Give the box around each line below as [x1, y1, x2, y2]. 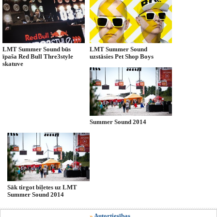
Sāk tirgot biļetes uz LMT [7, 184, 77, 191]
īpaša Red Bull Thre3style [2, 53, 73, 60]
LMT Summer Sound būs [2, 46, 71, 53]
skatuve [2, 60, 23, 67]
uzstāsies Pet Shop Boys [90, 53, 154, 60]
